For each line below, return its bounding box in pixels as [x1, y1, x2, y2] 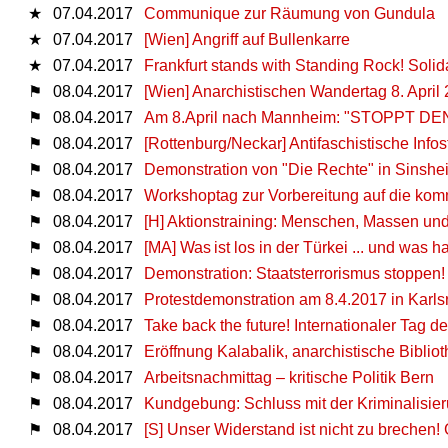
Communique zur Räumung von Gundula [144, 4, 435, 22]
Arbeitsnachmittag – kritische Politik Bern [144, 368, 434, 386]
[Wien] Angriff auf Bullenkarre [144, 30, 350, 48]
